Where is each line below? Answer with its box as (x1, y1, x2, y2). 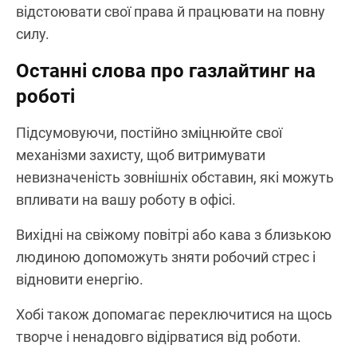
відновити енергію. (16, 270, 143, 288)
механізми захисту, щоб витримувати (16, 146, 265, 163)
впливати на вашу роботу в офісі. (16, 190, 236, 208)
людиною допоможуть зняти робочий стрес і (16, 248, 316, 265)
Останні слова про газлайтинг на (16, 59, 316, 82)
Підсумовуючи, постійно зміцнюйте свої (16, 124, 282, 141)
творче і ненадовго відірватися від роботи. (16, 328, 301, 345)
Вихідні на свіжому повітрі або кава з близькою (16, 226, 331, 243)
